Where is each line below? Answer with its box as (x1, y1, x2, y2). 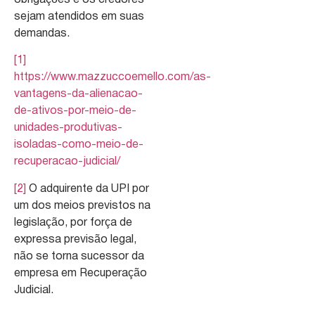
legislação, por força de (14, 217, 132, 228)
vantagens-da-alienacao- (14, 89, 143, 100)
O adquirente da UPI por (26, 184, 149, 194)
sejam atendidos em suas (14, 11, 144, 22)
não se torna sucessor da (14, 251, 144, 262)
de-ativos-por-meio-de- (14, 106, 136, 117)
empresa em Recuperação (14, 268, 147, 278)
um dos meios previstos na (14, 200, 150, 211)
